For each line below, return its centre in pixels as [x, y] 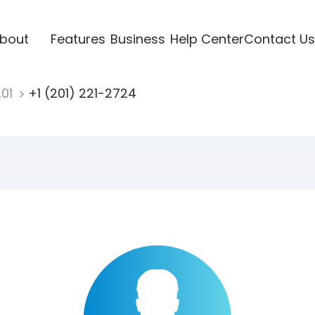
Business [137, 39]
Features [78, 39]
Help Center [207, 39]
